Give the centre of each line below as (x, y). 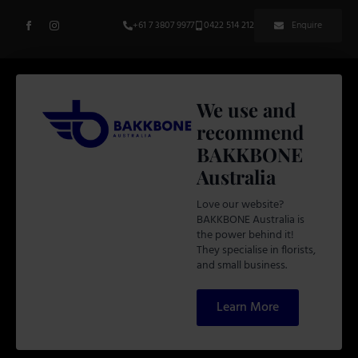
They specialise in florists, (256, 250)
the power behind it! (245, 235)
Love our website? (240, 205)
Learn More (247, 307)
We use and (246, 109)
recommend (250, 131)
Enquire (307, 25)
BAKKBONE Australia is (250, 220)
